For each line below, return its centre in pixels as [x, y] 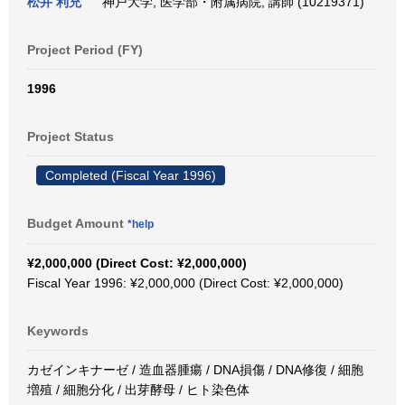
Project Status [71, 137]
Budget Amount [77, 223]
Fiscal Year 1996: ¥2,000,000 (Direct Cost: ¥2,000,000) [185, 283]
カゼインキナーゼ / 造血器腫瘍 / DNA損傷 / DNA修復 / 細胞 [195, 370]
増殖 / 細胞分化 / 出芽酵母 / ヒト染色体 [138, 390]
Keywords [58, 331]
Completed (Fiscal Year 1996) [131, 175]
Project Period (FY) [85, 50]
